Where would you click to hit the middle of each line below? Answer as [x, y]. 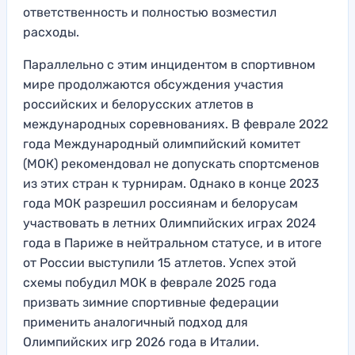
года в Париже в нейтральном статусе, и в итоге [172, 242]
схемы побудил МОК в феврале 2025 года [150, 282]
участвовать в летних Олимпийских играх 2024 [170, 223]
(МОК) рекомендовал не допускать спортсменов [171, 163]
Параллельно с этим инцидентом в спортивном [169, 64]
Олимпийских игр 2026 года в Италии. [141, 342]
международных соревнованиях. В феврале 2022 [176, 124]
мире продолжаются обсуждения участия [153, 84]
